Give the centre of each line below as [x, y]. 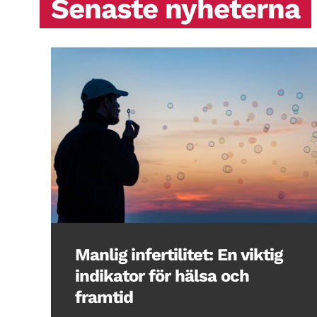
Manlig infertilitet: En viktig [179, 254]
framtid [104, 297]
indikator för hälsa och [162, 276]
